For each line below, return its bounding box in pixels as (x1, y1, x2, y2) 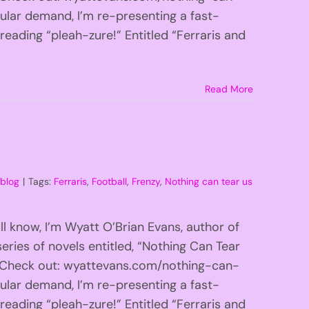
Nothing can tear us (165, 175, 253, 188)
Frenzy (132, 175, 161, 188)
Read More (204, 82, 253, 95)
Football (92, 175, 128, 188)
